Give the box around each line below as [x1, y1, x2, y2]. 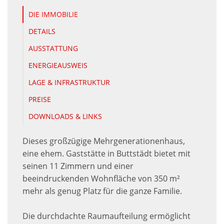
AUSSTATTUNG [28, 43, 78, 53]
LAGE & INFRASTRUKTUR [28, 77, 110, 87]
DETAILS [28, 26, 55, 36]
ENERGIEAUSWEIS [28, 60, 87, 70]
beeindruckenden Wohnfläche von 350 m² [22, 173, 180, 184]
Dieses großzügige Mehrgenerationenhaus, [22, 135, 185, 147]
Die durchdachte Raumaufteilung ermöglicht [22, 210, 190, 222]
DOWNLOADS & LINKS [28, 111, 102, 121]
